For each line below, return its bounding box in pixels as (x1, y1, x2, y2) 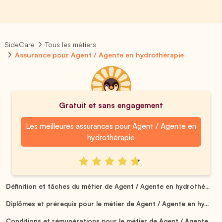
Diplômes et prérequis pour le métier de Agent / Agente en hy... (5, 199, 209, 208)
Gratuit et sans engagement (59, 100, 163, 110)
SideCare (4, 40, 35, 49)
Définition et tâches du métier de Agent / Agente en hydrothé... (5, 182, 210, 190)
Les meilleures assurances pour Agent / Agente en (26, 121, 196, 131)
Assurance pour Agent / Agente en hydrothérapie (15, 51, 184, 59)
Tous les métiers (45, 40, 97, 49)
